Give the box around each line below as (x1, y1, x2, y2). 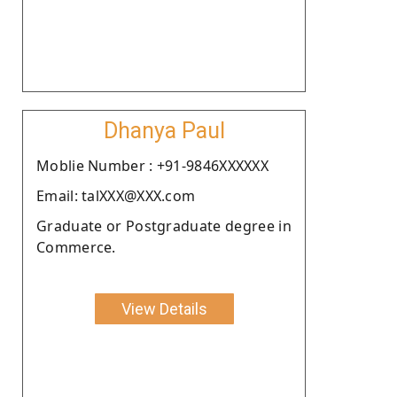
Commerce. (36, 237, 116, 257)
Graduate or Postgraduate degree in (36, 215, 292, 236)
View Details (121, 299, 207, 318)
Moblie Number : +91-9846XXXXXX (36, 155, 269, 175)
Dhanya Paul (103, 117, 225, 144)
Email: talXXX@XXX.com (36, 185, 196, 206)
